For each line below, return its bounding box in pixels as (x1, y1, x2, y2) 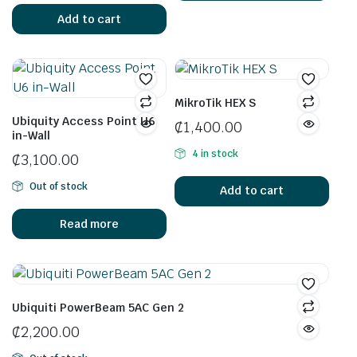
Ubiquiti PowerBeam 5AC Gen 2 (12, 300, 184, 315)
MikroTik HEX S (175, 95, 256, 110)
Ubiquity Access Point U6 (12, 114, 155, 129)
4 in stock (191, 147, 238, 160)
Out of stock (29, 180, 88, 194)
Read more (59, 216, 120, 231)
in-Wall (12, 128, 50, 143)
